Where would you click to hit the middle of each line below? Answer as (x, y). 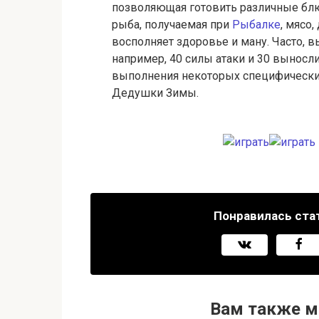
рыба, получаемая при (172, 25)
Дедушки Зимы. (155, 93)
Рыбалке (256, 25)
